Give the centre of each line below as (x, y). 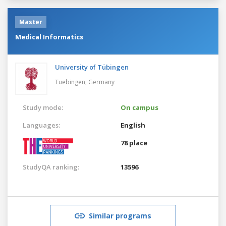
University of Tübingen (92, 67)
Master (31, 22)
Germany (101, 82)
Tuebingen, (72, 82)
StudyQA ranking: (51, 167)
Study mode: (43, 107)
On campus (139, 107)
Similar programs (120, 215)
